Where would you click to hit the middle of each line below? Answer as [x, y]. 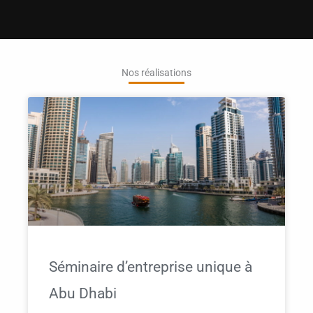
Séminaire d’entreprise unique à [151, 267]
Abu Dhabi [83, 294]
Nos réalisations [156, 73]
